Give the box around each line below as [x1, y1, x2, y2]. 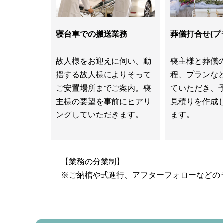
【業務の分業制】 [61, 157, 124, 166]
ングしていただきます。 [56, 111, 143, 119]
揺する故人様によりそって [56, 70, 151, 79]
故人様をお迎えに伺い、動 [56, 57, 151, 66]
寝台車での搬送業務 [56, 30, 127, 39]
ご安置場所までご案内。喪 [56, 84, 151, 93]
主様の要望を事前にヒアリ [56, 97, 151, 106]
